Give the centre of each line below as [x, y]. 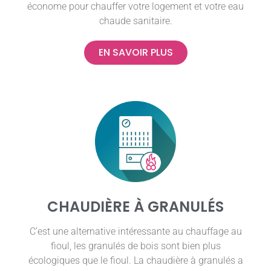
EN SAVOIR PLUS [135, 52]
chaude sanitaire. [135, 21]
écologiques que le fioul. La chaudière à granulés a [135, 261]
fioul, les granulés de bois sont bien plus [135, 246]
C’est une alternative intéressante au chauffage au [135, 232]
